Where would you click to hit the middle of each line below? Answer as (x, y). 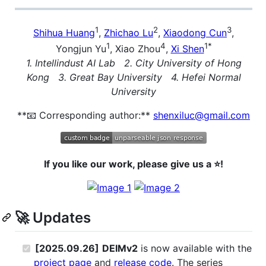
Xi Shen (187, 48)
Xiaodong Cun (195, 33)
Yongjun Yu (81, 48)
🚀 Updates (53, 217)
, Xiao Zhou (135, 48)
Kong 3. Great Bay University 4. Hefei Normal (134, 77)
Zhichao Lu (129, 33)
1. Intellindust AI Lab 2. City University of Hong (134, 63)
